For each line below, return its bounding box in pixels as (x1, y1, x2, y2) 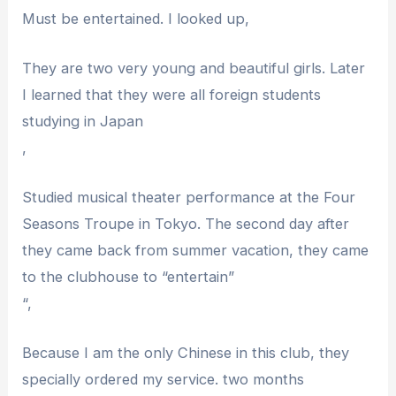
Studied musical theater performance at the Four (22, 188, 356, 207)
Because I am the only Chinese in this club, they (22, 344, 350, 362)
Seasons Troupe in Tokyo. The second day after (22, 215, 350, 233)
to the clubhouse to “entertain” (22, 268, 235, 286)
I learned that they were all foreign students (22, 85, 322, 103)
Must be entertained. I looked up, (22, 9, 250, 27)
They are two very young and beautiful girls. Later (22, 58, 366, 77)
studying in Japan (22, 111, 144, 130)
